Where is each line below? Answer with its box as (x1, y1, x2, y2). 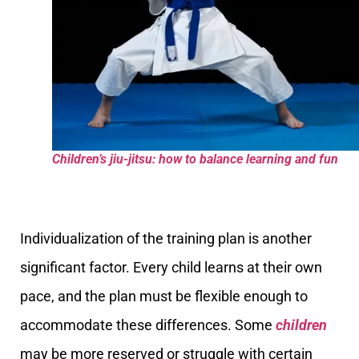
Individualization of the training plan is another (20, 230, 312, 248)
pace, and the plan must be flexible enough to (20, 288, 308, 305)
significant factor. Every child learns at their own (20, 259, 322, 276)
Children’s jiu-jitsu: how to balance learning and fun (52, 151, 338, 167)
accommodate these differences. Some (20, 317, 276, 334)
